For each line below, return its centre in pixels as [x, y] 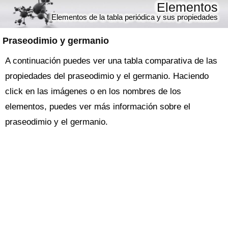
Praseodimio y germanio [56, 41]
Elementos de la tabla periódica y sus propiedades [135, 17]
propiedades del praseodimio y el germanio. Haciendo [107, 76]
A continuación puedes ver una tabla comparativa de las [111, 61]
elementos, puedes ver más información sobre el [98, 107]
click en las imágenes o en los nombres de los [93, 91]
